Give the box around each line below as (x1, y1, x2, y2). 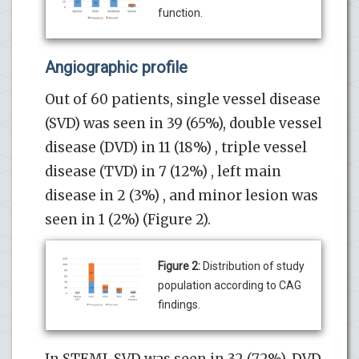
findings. (158, 297, 200, 311)
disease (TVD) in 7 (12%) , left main (45, 162, 281, 180)
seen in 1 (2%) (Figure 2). (45, 210, 211, 228)
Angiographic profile (45, 57, 188, 77)
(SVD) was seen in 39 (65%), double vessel (45, 114, 322, 132)
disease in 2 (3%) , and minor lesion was (45, 186, 318, 204)
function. (158, 6, 203, 19)
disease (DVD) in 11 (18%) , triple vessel (45, 138, 307, 156)
